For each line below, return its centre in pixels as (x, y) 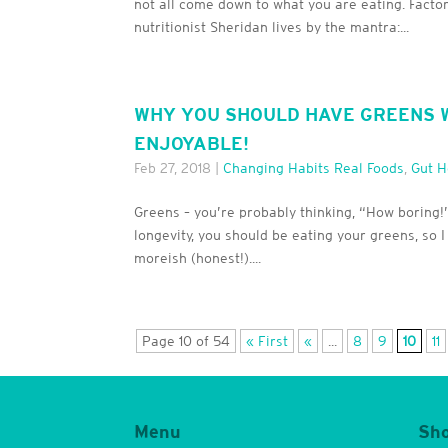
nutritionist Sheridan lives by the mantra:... (272, 27)
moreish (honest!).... (198, 258)
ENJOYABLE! (192, 144)
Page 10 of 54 (186, 341)
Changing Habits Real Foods (314, 168)
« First (267, 341)
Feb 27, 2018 (173, 168)
